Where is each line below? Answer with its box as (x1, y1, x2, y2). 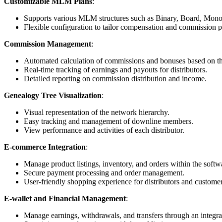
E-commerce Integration (4, 143, 86, 152)
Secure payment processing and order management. (24, 168, 184, 177)
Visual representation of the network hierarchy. (24, 108, 169, 117)
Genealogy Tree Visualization (4, 91, 102, 100)
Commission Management (4, 40, 91, 49)
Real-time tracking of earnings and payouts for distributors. (24, 65, 207, 74)
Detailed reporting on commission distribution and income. (24, 74, 207, 83)
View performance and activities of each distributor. (24, 126, 184, 135)
